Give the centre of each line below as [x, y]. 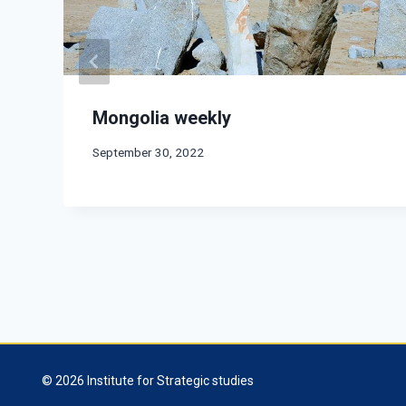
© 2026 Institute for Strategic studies [148, 381]
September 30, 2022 [148, 153]
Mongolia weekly [162, 117]
